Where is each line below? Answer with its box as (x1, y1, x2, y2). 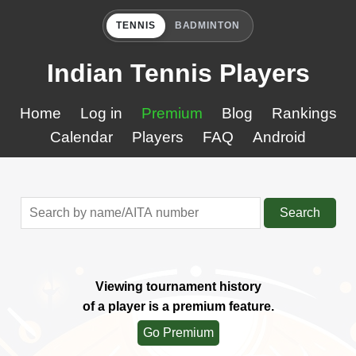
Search (279, 206, 320, 219)
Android (253, 129, 306, 145)
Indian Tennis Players (46, 59, 310, 87)
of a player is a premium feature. (82, 300, 274, 313)
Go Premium (142, 326, 214, 339)
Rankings (271, 105, 337, 122)
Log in (79, 105, 122, 122)
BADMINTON (174, 20, 241, 31)
